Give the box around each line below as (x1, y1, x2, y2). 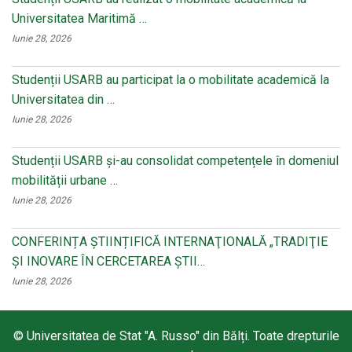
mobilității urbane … (12, 173, 118, 188)
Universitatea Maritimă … (12, 11, 147, 26)
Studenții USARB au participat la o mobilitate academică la (12, 72, 329, 87)
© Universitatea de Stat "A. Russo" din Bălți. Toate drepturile (13, 328, 339, 343)
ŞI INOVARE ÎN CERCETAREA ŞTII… (12, 254, 205, 269)
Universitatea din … (12, 92, 115, 107)
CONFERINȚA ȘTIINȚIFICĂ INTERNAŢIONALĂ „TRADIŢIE (12, 234, 328, 249)
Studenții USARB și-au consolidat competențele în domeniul (12, 153, 339, 168)
